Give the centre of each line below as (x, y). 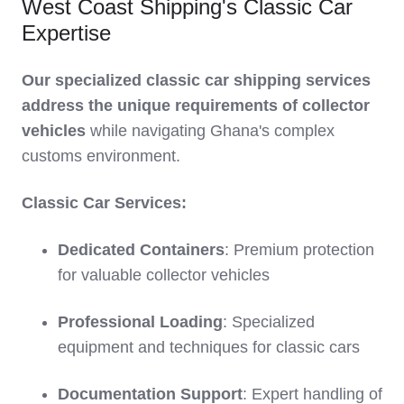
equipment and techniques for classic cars (209, 348)
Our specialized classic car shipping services (196, 81)
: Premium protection (299, 250)
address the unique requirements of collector (196, 106)
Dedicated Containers (141, 250)
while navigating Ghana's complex (210, 131)
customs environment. (101, 156)
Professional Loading (140, 322)
